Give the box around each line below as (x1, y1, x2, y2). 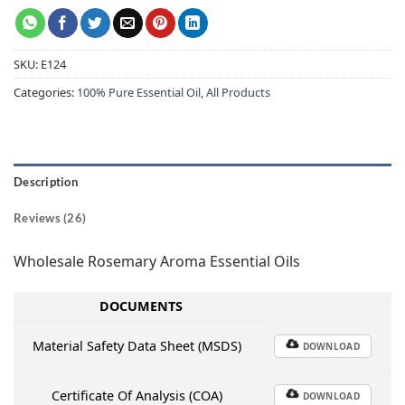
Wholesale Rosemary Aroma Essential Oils (14, 250, 300, 271)
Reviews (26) (14, 210, 87, 225)
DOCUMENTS (99, 297, 183, 315)
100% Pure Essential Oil (77, 84, 201, 101)
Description (14, 174, 78, 189)
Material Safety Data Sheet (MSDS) (33, 336, 242, 354)
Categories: (14, 84, 77, 101)
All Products (206, 84, 270, 101)
